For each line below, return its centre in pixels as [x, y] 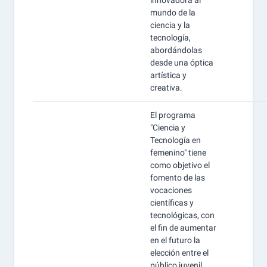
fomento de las [178, 178]
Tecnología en [176, 140]
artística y [168, 75]
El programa [173, 115]
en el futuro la [175, 240]
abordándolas [176, 50]
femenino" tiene [178, 153]
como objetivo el [180, 165]
